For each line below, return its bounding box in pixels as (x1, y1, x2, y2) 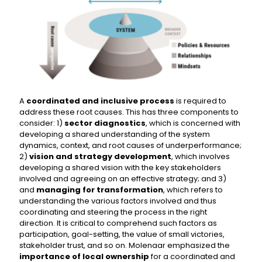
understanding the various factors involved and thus (19, 195, 216, 206)
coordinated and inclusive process (26, 95, 174, 106)
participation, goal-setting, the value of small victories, (19, 228, 225, 240)
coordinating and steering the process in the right (19, 206, 207, 218)
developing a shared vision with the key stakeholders (19, 161, 221, 173)
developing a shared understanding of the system (19, 128, 210, 140)
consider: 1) (19, 117, 64, 129)
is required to (174, 95, 226, 106)
